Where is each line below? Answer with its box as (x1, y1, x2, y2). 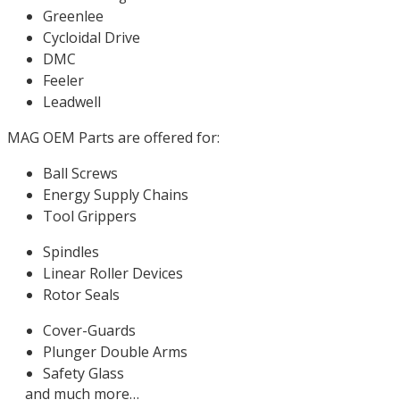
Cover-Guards (43, 321, 136, 340)
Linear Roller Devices (43, 263, 183, 283)
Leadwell (43, 92, 101, 112)
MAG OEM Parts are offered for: (7, 128, 220, 147)
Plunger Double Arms (43, 342, 187, 362)
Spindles (43, 242, 99, 262)
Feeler (43, 71, 84, 90)
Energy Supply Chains (43, 185, 188, 204)
